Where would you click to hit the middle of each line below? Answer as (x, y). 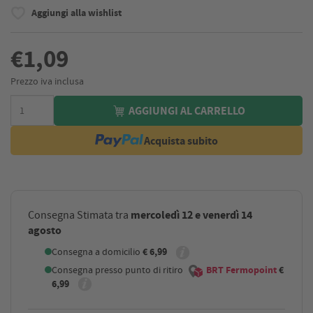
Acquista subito (181, 140)
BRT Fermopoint (241, 270)
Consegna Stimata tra (79, 216)
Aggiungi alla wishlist (77, 13)
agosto (45, 231)
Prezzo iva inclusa (47, 81)
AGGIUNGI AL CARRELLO (186, 111)
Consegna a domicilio (97, 252)
